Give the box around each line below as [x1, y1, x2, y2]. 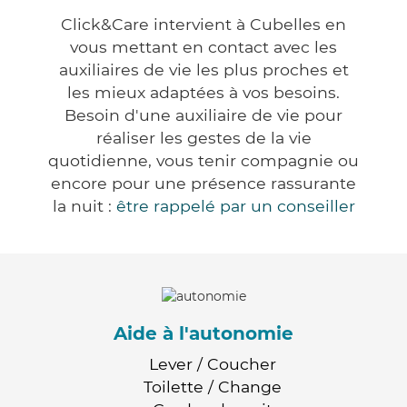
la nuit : [52, 196, 116, 216]
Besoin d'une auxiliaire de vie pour [65, 105, 342, 125]
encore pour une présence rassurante [51, 174, 356, 194]
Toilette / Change [144, 376, 282, 396]
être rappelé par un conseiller [115, 196, 355, 216]
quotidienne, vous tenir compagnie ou [48, 151, 359, 171]
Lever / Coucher [149, 353, 276, 373]
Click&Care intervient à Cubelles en [61, 15, 346, 35]
